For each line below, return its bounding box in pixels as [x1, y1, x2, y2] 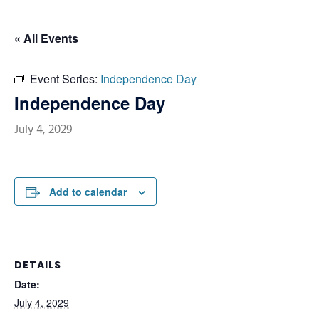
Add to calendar [49, 184, 127, 199]
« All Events [14, 30, 78, 46]
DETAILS [14, 258, 61, 272]
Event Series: [30, 70, 100, 87]
